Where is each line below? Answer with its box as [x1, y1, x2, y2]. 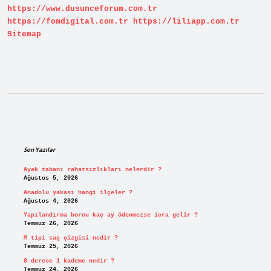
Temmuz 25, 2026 [23, 243, 78, 250]
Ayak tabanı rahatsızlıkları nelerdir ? [23, 166, 162, 174]
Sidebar [22, 116, 88, 140]
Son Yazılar [23, 146, 55, 154]
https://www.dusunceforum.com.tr [7, 4, 157, 14]
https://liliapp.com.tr [133, 17, 240, 27]
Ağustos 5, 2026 [23, 175, 78, 182]
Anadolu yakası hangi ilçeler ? [23, 189, 132, 196]
